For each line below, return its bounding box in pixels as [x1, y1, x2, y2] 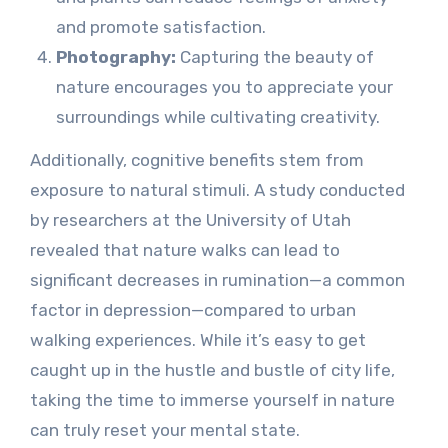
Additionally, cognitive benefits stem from [29, 149, 364, 170]
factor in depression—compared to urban [29, 299, 356, 320]
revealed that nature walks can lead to [29, 239, 340, 260]
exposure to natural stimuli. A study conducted [29, 179, 405, 200]
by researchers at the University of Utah [29, 209, 351, 230]
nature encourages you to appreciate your [55, 76, 393, 97]
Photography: [55, 46, 176, 67]
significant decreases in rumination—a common [29, 269, 405, 290]
